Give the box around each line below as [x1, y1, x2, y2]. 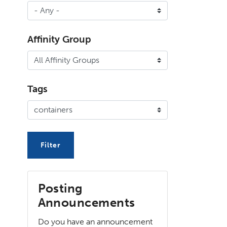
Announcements [37, 195, 135, 210]
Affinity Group [27, 33, 91, 46]
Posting [37, 181, 83, 196]
